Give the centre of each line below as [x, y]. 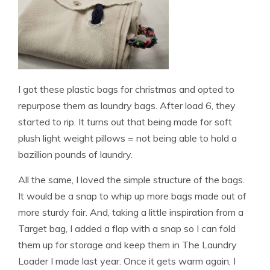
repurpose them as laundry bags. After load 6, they [127, 105]
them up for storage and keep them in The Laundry [127, 244]
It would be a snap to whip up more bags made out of [132, 196]
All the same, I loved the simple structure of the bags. [131, 179]
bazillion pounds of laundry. [75, 154]
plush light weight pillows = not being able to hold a [127, 138]
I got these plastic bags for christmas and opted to [126, 89]
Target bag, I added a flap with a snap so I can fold [127, 228]
